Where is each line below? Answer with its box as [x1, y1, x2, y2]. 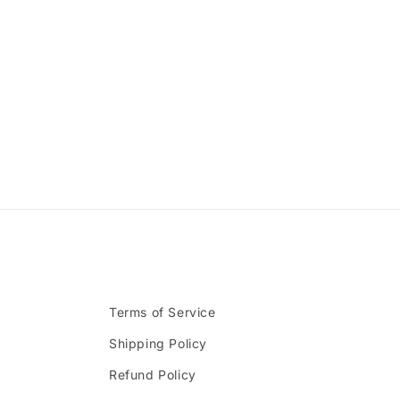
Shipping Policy [109, 336, 207, 351]
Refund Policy [109, 367, 196, 382]
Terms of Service [109, 304, 216, 320]
